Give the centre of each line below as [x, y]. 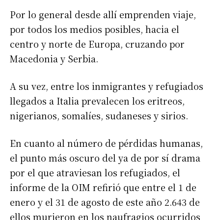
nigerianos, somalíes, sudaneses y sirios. [99, 116]
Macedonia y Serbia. [54, 59]
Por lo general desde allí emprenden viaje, [103, 14]
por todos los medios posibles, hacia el [95, 29]
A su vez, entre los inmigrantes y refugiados [107, 86]
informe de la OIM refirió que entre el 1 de [103, 187]
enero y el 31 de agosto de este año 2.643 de [105, 202]
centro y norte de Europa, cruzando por [97, 44]
